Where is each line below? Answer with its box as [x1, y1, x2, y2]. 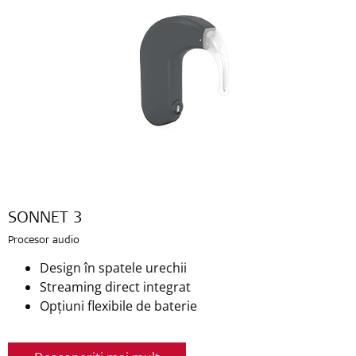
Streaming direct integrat [40, 277, 191, 296]
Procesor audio [8, 235, 79, 246]
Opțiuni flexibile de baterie [40, 296, 197, 315]
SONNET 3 [8, 211, 83, 227]
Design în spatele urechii [40, 258, 187, 277]
